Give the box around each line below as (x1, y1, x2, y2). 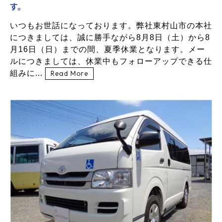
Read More (51, 68, 88, 78)
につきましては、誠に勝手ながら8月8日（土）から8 (10, 33, 210, 42)
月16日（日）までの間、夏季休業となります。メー (10, 45, 205, 54)
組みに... (10, 68, 45, 77)
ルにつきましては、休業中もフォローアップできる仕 (10, 56, 212, 65)
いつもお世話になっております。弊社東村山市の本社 (10, 21, 212, 30)
